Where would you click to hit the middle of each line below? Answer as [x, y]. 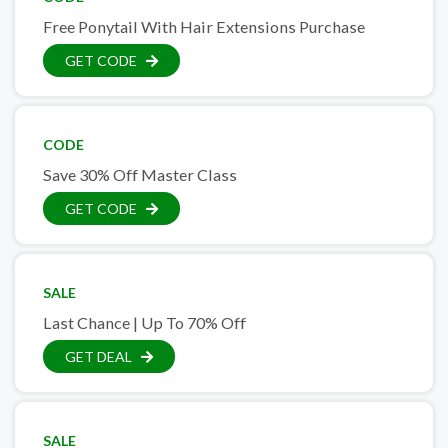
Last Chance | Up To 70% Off [144, 322]
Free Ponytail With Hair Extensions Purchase [204, 26]
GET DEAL [98, 356]
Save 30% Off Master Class [140, 174]
